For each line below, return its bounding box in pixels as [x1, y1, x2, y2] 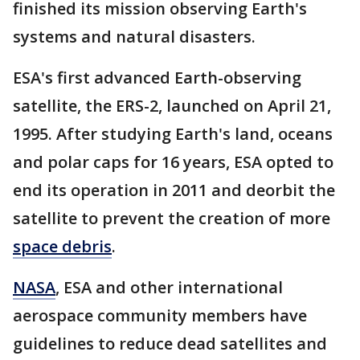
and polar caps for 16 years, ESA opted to [13, 151, 333, 174]
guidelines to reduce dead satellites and [13, 333, 327, 355]
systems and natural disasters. [13, 26, 260, 48]
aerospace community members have [13, 305, 307, 327]
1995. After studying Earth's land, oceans [13, 123, 333, 145]
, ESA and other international [55, 276, 283, 299]
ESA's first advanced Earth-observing [13, 67, 301, 89]
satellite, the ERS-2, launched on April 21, [13, 95, 331, 117]
